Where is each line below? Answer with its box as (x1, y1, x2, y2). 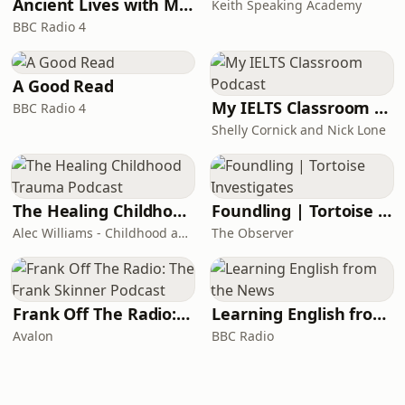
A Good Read (13, 75, 115, 97)
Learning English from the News (372, 303, 387, 325)
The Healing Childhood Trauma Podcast (173, 200, 187, 221)
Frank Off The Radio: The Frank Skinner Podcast (176, 303, 191, 325)
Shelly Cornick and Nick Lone (212, 121, 386, 138)
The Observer (212, 224, 294, 241)
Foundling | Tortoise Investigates (378, 200, 392, 221)
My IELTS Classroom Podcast (374, 97, 389, 118)
